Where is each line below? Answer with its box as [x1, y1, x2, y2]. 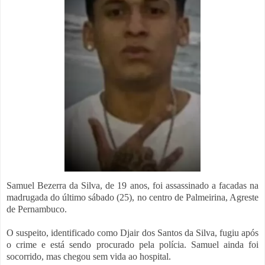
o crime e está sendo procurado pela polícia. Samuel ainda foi [7, 239, 258, 250]
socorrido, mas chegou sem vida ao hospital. [7, 251, 171, 261]
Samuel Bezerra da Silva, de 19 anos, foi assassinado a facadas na [7, 180, 258, 190]
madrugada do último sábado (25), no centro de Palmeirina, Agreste [7, 192, 258, 202]
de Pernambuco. [7, 203, 67, 214]
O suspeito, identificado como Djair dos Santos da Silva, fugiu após [7, 227, 258, 238]
